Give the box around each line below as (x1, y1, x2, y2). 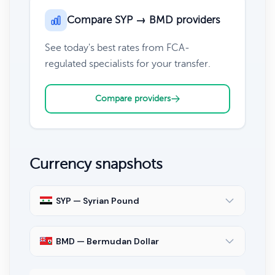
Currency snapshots (29, 155, 163, 172)
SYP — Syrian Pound (56, 195, 139, 206)
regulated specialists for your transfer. (45, 58, 211, 69)
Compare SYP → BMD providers (67, 14, 220, 26)
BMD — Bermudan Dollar (56, 235, 159, 247)
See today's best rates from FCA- (45, 42, 190, 53)
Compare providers (95, 93, 171, 103)
